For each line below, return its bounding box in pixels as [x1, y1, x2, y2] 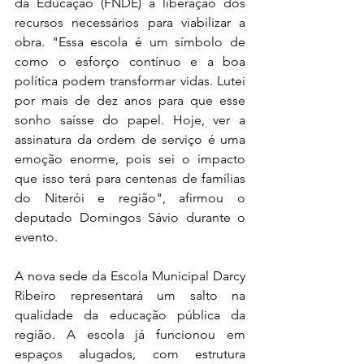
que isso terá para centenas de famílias [15, 171, 245, 186]
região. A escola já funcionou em [15, 327, 245, 342]
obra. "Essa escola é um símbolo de [15, 34, 245, 50]
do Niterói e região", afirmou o [15, 190, 245, 206]
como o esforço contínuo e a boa [15, 54, 245, 69]
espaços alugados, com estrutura [15, 346, 245, 362]
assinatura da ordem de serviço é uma [15, 132, 245, 147]
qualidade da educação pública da [15, 307, 245, 323]
